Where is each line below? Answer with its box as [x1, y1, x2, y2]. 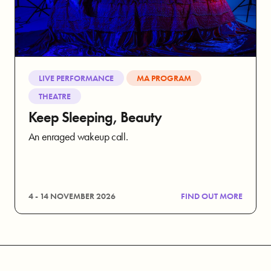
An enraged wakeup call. [28, 129, 128, 144]
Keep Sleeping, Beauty [28, 108, 162, 127]
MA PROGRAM [137, 72, 192, 83]
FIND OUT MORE [181, 190, 243, 201]
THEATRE [38, 91, 71, 102]
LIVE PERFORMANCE [38, 72, 114, 83]
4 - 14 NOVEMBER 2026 [28, 190, 116, 201]
